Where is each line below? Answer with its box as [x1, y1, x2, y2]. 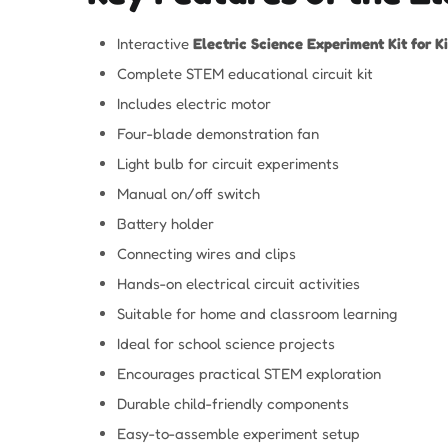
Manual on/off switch [117, 184, 260, 204]
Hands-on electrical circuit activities [117, 274, 360, 294]
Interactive [117, 34, 193, 54]
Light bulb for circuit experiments [117, 154, 339, 174]
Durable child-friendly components [117, 394, 349, 414]
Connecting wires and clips [117, 244, 296, 264]
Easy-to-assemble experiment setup [117, 424, 360, 444]
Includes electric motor [117, 94, 271, 114]
